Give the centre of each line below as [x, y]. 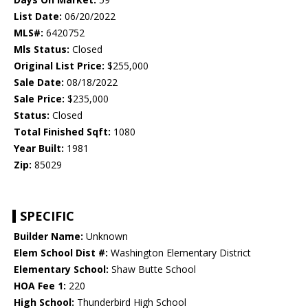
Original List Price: [59, 66]
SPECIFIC [47, 216]
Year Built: [39, 148]
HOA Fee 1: [40, 286]
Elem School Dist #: [61, 253]
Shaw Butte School [152, 269]
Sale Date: [39, 82]
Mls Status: [42, 49]
